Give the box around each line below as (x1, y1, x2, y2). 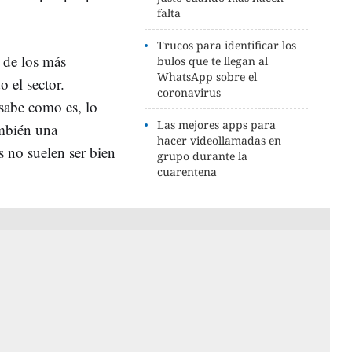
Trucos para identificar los (157, 38, 297, 53)
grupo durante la (157, 148, 248, 163)
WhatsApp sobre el (157, 69, 258, 84)
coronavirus (157, 85, 222, 100)
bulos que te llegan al (157, 53, 269, 68)
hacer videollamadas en (157, 133, 282, 148)
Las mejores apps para (157, 117, 277, 132)
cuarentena (157, 164, 218, 179)
